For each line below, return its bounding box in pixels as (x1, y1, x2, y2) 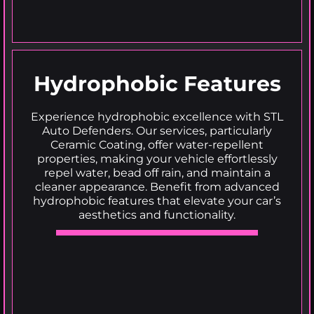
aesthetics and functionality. (78, 207, 235, 221)
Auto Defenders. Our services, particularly (42, 123, 272, 137)
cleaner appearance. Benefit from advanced (34, 179, 280, 193)
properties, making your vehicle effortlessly (36, 151, 278, 165)
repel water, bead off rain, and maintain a (43, 165, 271, 179)
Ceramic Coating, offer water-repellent (50, 137, 264, 151)
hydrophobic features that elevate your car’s (33, 193, 281, 207)
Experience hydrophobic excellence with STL (31, 109, 283, 123)
